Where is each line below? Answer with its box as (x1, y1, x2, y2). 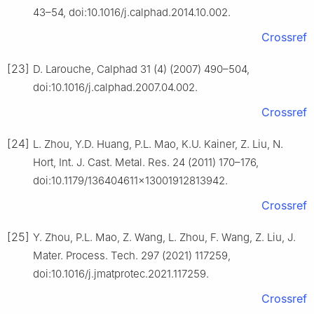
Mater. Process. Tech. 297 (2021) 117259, (33, 249, 231, 263)
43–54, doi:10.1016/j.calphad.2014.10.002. (33, 6, 231, 20)
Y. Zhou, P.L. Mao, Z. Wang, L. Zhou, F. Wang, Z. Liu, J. (33, 231, 296, 245)
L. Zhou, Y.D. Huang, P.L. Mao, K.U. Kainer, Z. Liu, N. (33, 137, 283, 151)
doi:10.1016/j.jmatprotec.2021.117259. (33, 267, 209, 281)
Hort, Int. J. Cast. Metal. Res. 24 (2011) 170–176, (33, 156, 259, 170)
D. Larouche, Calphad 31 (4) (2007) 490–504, (33, 62, 250, 76)
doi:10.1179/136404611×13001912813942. (33, 174, 228, 188)
